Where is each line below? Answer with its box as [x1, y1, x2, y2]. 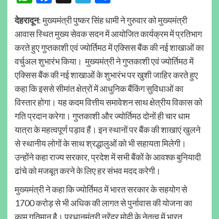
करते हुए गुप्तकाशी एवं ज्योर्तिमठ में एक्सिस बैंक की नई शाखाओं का [15, 42, 204, 53]
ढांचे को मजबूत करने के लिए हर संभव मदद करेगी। [15, 165, 161, 176]
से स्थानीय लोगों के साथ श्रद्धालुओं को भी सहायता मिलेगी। [15, 137, 186, 149]
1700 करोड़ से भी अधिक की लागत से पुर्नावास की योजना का [15, 197, 192, 208]
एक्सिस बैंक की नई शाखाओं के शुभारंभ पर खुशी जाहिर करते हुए [15, 69, 198, 80]
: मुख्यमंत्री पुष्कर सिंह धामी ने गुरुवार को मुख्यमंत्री [39, 14, 187, 25]
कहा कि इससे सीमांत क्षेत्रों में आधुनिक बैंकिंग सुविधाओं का [15, 83, 183, 94]
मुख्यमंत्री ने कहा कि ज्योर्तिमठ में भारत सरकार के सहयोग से [15, 183, 187, 195]
